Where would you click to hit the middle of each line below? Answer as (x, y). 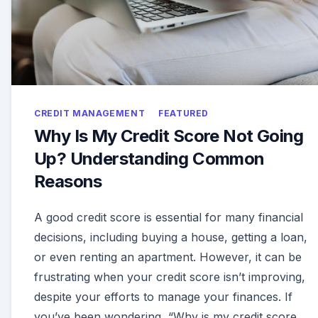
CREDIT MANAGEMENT (90, 114)
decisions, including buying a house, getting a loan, (171, 237)
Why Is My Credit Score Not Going (169, 136)
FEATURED (184, 114)
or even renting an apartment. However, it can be (168, 257)
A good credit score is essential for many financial (169, 218)
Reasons (68, 182)
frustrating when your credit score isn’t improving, (170, 277)
